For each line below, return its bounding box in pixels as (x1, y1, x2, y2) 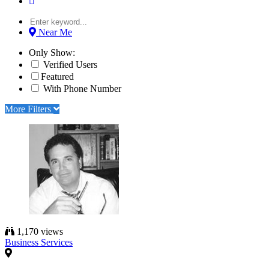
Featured (41, 71, 74, 82)
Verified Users (41, 59, 97, 70)
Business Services (5, 237, 73, 247)
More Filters (5, 104, 53, 114)
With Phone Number (41, 83, 121, 94)
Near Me (38, 27, 72, 37)
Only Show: (29, 47, 75, 58)
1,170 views (14, 226, 63, 237)
